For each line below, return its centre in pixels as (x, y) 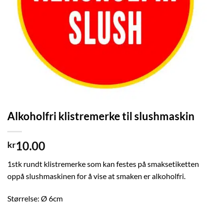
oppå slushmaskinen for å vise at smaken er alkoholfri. (96, 176)
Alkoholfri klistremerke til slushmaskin (101, 116)
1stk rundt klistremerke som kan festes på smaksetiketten (103, 164)
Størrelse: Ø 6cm (35, 198)
